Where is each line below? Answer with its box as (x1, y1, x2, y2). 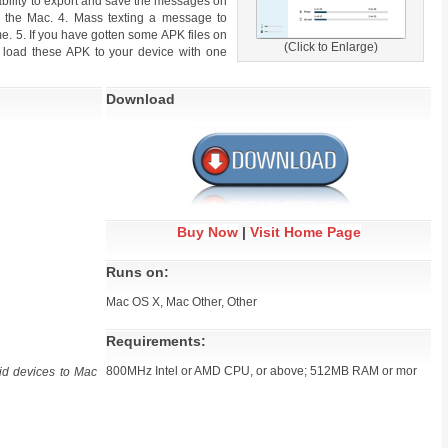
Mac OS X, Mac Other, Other (106, 295, 257, 309)
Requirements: (106, 333, 206, 349)
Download (106, 91, 175, 107)
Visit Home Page (249, 224, 361, 240)
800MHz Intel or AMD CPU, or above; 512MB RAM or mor (106, 364, 417, 378)
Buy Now (176, 224, 238, 240)
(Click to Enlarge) (283, 40, 378, 54)
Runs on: (106, 264, 169, 280)
